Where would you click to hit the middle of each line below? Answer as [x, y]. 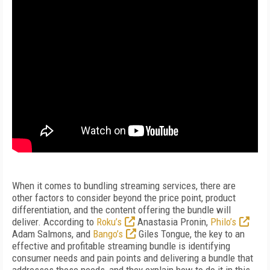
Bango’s [108, 234]
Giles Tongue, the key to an [190, 234]
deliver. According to [54, 222]
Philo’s [223, 222]
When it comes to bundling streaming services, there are [124, 186]
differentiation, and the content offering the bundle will [121, 210]
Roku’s [109, 222]
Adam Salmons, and [52, 234]
